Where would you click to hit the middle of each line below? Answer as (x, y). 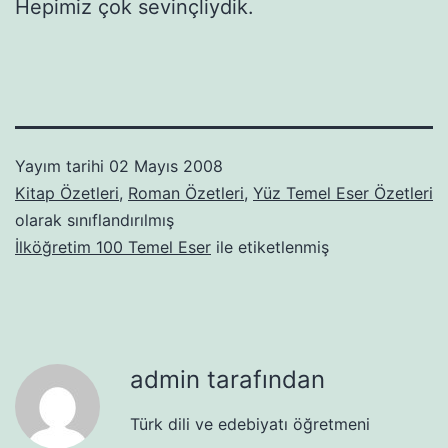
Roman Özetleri (186, 192)
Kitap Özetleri (67, 192)
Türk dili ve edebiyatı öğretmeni (250, 423)
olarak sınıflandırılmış (94, 219)
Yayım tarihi (62, 165)
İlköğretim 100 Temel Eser (113, 246)
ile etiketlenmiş (270, 246)
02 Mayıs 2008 (166, 165)
